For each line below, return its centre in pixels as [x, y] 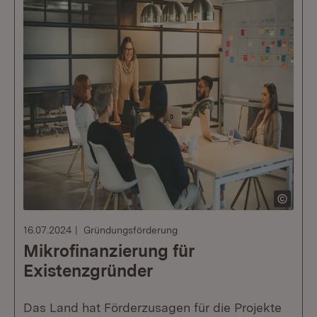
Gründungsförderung [131, 230]
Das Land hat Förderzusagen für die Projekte [152, 307]
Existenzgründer [88, 271]
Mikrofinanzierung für [109, 251]
